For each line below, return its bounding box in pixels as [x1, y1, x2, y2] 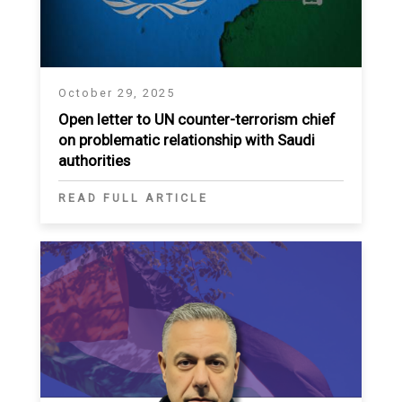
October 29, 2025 [58, 86, 175, 100]
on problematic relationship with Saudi [58, 131, 315, 150]
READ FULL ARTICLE [58, 191, 208, 205]
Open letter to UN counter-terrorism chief [58, 110, 336, 129]
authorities [58, 152, 130, 170]
